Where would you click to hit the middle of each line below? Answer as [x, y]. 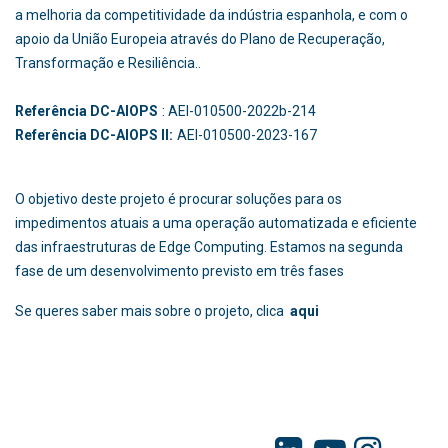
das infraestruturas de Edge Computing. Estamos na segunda [209, 247]
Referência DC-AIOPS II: [94, 135]
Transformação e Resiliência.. [108, 63]
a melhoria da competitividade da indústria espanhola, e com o [211, 15]
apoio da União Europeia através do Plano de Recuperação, [200, 39]
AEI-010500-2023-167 [256, 135]
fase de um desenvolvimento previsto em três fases [179, 271]
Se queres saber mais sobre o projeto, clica [151, 311]
